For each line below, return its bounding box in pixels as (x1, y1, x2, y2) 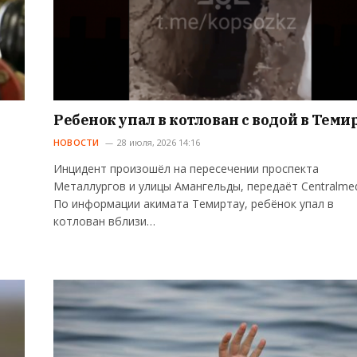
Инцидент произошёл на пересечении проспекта (53, 160, 319, 176)
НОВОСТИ (53, 135, 100, 148)
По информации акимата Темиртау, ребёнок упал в (53, 195, 334, 211)
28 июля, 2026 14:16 (116, 135, 200, 148)
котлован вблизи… (53, 213, 155, 229)
